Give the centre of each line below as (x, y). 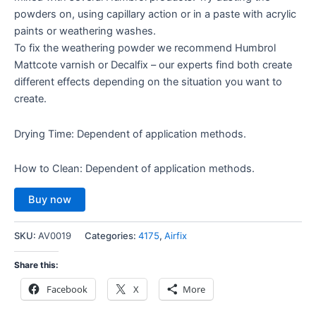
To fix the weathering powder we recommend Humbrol (145, 48)
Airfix (176, 235)
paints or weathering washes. (85, 31)
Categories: (111, 235)
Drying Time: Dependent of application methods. (130, 134)
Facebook (67, 290)
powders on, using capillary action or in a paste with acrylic (155, 14)
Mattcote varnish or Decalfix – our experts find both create (153, 65)
